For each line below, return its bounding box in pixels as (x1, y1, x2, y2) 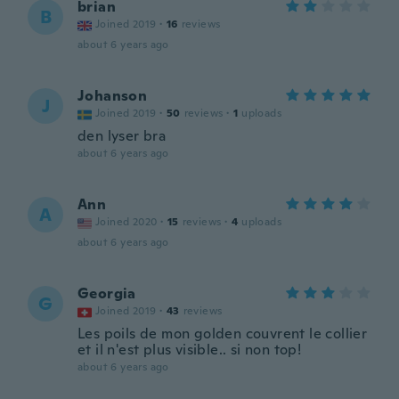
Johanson (77, 86, 148, 105)
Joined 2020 (95, 215, 158, 229)
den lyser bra (77, 126, 167, 145)
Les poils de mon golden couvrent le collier (77, 324, 368, 343)
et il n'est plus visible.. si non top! (77, 340, 302, 359)
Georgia (77, 284, 136, 303)
